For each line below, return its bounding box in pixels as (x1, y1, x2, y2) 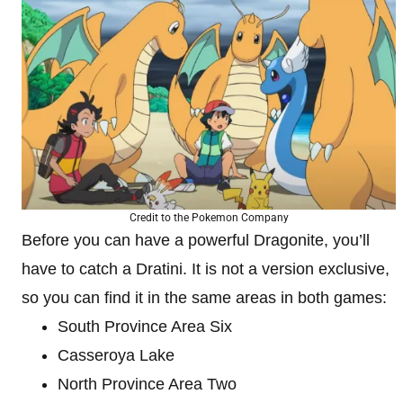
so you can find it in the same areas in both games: (22, 288, 387, 307)
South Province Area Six (58, 317, 232, 336)
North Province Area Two (58, 374, 237, 393)
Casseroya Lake (58, 345, 175, 364)
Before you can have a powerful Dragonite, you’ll (22, 230, 370, 249)
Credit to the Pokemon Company (129, 210, 289, 224)
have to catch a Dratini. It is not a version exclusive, (22, 259, 390, 278)
